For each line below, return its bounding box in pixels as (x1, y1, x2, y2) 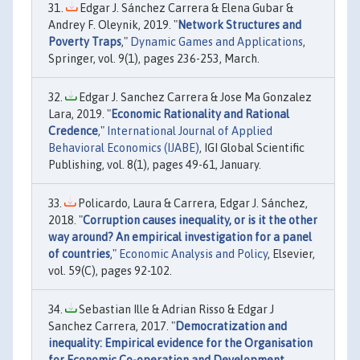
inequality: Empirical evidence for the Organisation (48, 336, 313, 350)
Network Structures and (178, 18, 301, 31)
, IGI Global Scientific (199, 141, 305, 154)
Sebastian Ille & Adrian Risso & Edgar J (76, 302, 274, 316)
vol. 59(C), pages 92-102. (48, 264, 172, 277)
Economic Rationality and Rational (111, 107, 289, 121)
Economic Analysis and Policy (119, 247, 268, 260)
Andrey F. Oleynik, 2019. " (48, 18, 178, 31)
